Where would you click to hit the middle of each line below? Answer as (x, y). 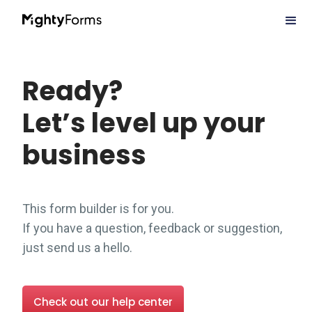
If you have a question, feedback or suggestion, (152, 228)
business (84, 155)
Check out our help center (103, 302)
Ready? (72, 91)
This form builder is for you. (98, 209)
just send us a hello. (77, 248)
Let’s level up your (144, 123)
